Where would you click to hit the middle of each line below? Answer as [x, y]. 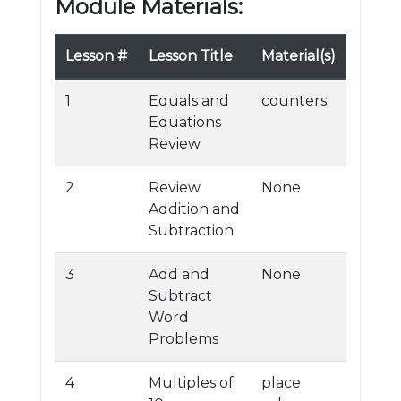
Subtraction [191, 230]
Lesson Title [191, 56]
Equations [185, 122]
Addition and [194, 209]
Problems [183, 339]
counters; [295, 101]
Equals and [189, 101]
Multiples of [191, 383]
